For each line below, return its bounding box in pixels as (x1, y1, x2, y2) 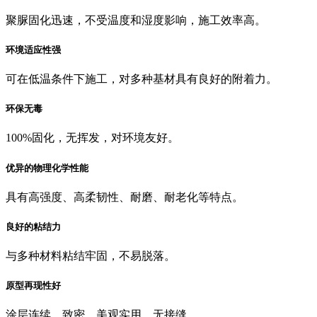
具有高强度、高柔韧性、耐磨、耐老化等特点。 (6, 190, 243, 203)
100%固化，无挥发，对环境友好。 (6, 132, 179, 144)
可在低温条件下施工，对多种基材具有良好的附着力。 (6, 73, 277, 85)
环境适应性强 (6, 44, 61, 55)
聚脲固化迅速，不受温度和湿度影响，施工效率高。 (6, 13, 266, 26)
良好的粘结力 (6, 221, 61, 232)
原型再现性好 (6, 280, 61, 292)
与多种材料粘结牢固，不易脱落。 (6, 250, 175, 263)
